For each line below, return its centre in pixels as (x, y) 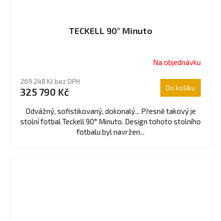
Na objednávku (177, 62)
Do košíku (181, 88)
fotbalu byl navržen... (110, 132)
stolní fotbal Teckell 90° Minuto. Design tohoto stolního (110, 122)
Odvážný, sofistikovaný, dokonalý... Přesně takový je (110, 111)
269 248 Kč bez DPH (50, 82)
